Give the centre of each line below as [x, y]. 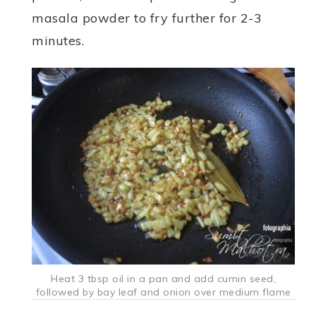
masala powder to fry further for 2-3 [147, 18]
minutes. [58, 40]
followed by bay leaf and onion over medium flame [163, 292]
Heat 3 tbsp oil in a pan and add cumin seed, [163, 279]
